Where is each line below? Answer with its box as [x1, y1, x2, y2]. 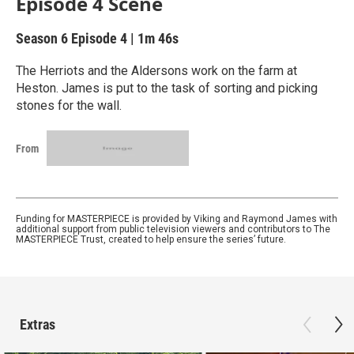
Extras [20, 316, 55, 333]
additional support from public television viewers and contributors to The [16, 224, 330, 235]
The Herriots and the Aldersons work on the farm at [16, 63, 297, 78]
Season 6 [16, 30, 71, 47]
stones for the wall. [16, 98, 122, 113]
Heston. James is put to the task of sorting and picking [16, 81, 318, 96]
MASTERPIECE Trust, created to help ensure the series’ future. [16, 234, 286, 245]
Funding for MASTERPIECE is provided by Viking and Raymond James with [16, 213, 337, 224]
